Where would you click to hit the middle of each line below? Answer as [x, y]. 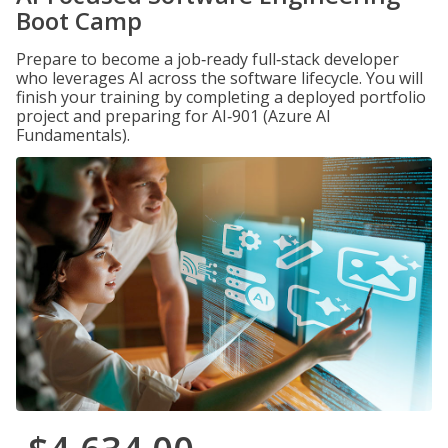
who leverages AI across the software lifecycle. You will [219, 78]
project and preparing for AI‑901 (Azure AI [173, 116]
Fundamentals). [73, 135]
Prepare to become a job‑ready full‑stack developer [207, 59]
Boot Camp [79, 20]
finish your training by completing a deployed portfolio [221, 97]
